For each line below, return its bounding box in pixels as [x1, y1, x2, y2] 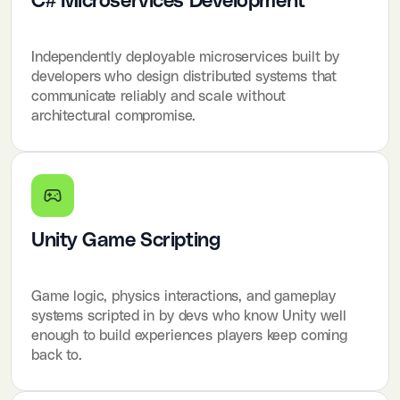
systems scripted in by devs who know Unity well [31, 308, 346, 323]
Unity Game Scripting [31, 229, 221, 251]
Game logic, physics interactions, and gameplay [31, 288, 337, 304]
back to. [31, 347, 82, 362]
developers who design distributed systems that [31, 69, 337, 84]
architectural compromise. [31, 108, 196, 123]
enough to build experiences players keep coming [31, 328, 347, 343]
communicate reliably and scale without [31, 88, 287, 104]
